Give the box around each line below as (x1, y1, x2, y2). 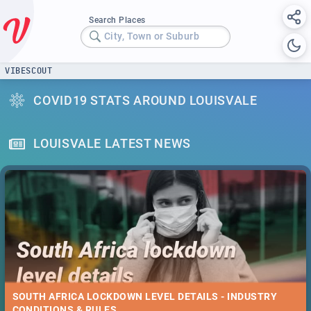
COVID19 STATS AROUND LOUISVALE (33, 92, 258, 108)
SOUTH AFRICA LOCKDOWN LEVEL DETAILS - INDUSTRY (12, 291, 278, 303)
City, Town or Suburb (103, 31, 200, 42)
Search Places (89, 15, 146, 25)
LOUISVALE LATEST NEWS (33, 136, 191, 151)
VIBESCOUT (5, 66, 53, 75)
